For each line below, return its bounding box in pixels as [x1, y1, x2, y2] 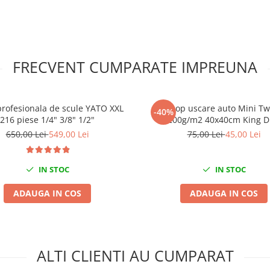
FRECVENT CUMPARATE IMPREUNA [13, 57, 257, 77]
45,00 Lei [225, 128, 261, 140]
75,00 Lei [187, 128, 225, 140]
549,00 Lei [48, 128, 89, 140]
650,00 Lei [5, 128, 49, 140]
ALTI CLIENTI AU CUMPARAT [36, 245, 234, 266]
